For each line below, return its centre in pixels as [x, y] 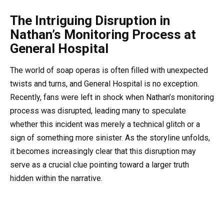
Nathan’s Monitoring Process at [103, 35]
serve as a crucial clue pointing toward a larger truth [99, 165]
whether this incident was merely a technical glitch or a [105, 124]
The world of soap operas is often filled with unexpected [109, 70]
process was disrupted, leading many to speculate [98, 111]
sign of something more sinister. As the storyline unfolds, [110, 138]
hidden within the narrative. [56, 178]
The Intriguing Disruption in [90, 21]
